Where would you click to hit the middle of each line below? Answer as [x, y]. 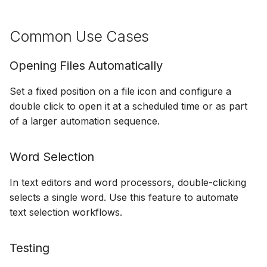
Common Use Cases [79, 36]
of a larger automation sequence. [85, 121]
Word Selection [52, 157]
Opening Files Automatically [86, 66]
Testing [30, 248]
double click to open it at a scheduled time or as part [128, 106]
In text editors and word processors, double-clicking [128, 182]
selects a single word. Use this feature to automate [124, 197]
